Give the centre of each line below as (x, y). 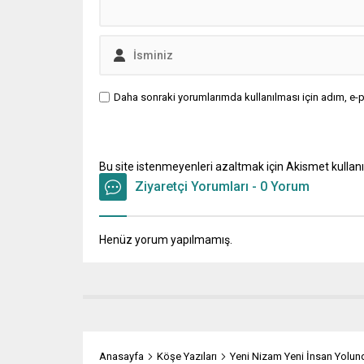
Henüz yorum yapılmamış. (166, 240)
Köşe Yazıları (187, 356)
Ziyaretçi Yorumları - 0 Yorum (222, 186)
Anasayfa (121, 356)
